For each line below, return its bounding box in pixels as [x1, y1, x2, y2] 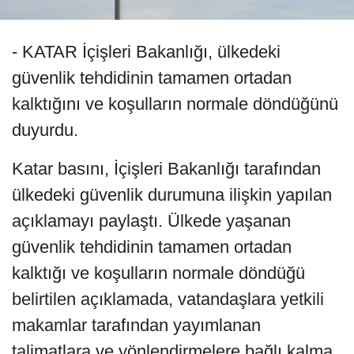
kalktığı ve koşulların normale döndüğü [12, 262, 305, 283]
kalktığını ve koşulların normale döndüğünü [12, 93, 338, 114]
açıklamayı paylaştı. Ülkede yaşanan [12, 210, 291, 231]
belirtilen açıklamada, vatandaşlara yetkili [12, 288, 324, 309]
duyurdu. [12, 119, 78, 140]
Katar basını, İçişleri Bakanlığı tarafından [12, 158, 321, 179]
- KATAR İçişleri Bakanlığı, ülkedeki [12, 41, 281, 62]
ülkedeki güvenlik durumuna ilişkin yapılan [12, 184, 332, 205]
